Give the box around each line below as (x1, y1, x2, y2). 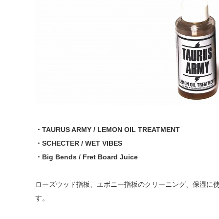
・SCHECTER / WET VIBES (35, 139, 122, 147)
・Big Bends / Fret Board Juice (35, 153, 138, 161)
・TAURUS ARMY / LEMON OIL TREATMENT (35, 125, 180, 133)
